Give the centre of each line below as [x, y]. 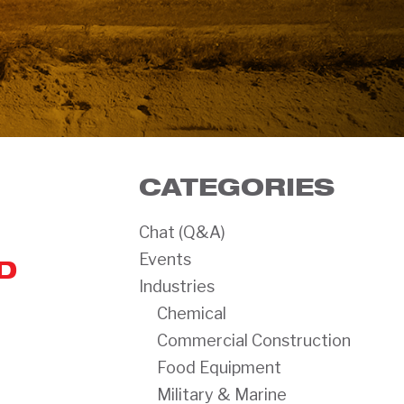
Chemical [192, 313]
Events [165, 259]
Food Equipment [220, 367]
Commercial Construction [254, 340]
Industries [177, 286]
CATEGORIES [237, 187]
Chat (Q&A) [183, 232]
